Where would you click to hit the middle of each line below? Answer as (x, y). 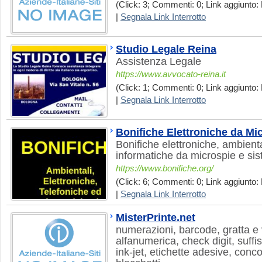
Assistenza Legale (158, 61)
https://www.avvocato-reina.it (171, 74)
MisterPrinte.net (156, 218)
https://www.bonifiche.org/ (165, 168)
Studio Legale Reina (166, 49)
